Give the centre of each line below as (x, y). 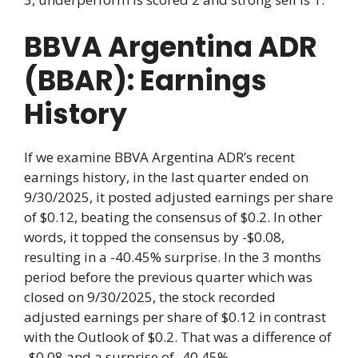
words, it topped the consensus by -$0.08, (154, 237)
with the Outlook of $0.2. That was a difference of (178, 336)
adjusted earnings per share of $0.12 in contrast (175, 316)
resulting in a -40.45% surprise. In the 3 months (173, 257)
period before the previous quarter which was (168, 276)
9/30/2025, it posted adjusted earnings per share (179, 197)
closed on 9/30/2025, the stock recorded (150, 296)
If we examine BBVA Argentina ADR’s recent (159, 157)
